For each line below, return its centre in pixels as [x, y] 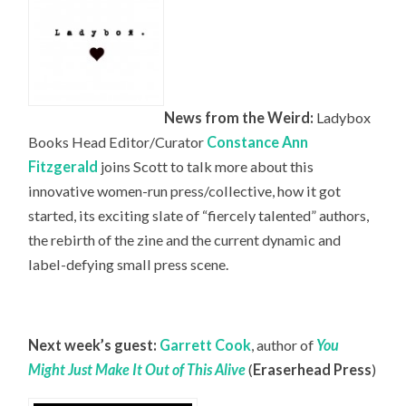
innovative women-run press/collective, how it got [185, 190]
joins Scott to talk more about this [206, 166]
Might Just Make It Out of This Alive [137, 370]
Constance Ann [258, 141]
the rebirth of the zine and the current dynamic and [185, 239]
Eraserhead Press [313, 370]
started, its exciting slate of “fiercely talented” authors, [199, 215]
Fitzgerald [63, 166]
